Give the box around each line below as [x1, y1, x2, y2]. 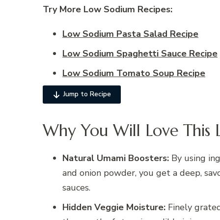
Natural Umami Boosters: [62, 152, 169, 165]
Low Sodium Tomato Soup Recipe [62, 67, 205, 80]
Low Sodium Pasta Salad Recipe [62, 28, 198, 40]
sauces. [62, 182, 90, 194]
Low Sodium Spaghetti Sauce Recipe [62, 48, 218, 60]
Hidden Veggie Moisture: [62, 201, 165, 214]
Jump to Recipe [63, 89, 111, 99]
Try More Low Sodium [43, 3, 135, 16]
